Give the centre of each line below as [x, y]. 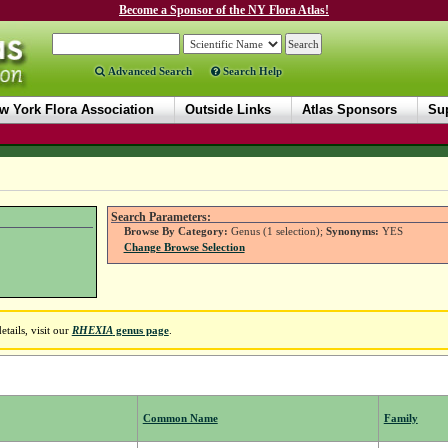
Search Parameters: [160, 217]
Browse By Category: [175, 231]
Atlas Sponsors [349, 109]
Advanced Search [148, 71]
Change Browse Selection [184, 247]
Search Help [250, 71]
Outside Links [228, 109]
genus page [140, 330]
